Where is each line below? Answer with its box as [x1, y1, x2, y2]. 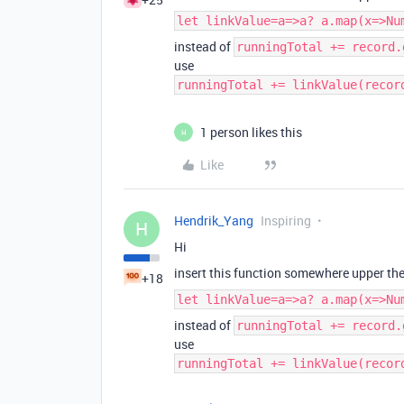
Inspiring [261, 212, 311, 230]
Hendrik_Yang [174, 212, 253, 230]
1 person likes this [200, 124, 302, 142]
